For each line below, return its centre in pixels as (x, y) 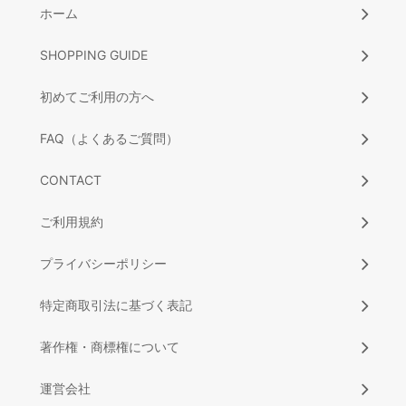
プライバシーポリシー (103, 263)
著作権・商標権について (110, 346)
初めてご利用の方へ (97, 96)
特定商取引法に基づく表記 (116, 304)
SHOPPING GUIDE (94, 54)
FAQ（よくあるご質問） (109, 138)
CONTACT (71, 179)
